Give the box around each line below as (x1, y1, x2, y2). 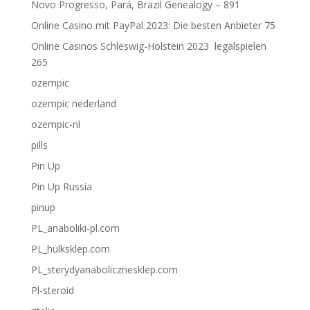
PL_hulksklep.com (30, 242, 110, 255)
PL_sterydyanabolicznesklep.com (30, 263, 178, 276)
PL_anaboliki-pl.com (30, 221, 120, 235)
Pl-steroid (30, 284, 74, 297)
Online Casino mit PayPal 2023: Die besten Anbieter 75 (30, 19, 275, 32)
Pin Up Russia (30, 180, 92, 193)
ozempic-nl (30, 118, 80, 131)
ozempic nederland (30, 97, 116, 110)
